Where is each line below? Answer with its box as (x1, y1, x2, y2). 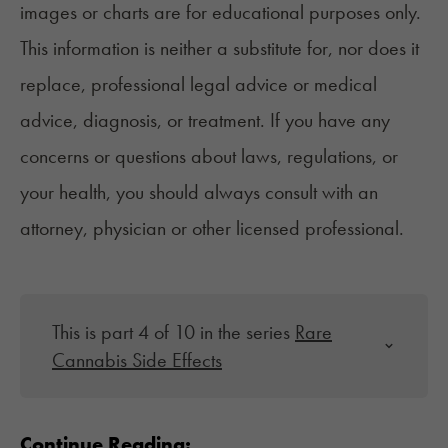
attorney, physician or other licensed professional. (20, 215, 404, 242)
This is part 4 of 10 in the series (52, 319, 295, 346)
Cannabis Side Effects (52, 347, 222, 374)
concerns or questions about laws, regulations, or (20, 143, 398, 170)
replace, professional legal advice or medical (20, 71, 377, 98)
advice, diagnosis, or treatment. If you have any (20, 107, 390, 134)
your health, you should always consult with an (20, 179, 378, 206)
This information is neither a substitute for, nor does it (20, 35, 419, 62)
